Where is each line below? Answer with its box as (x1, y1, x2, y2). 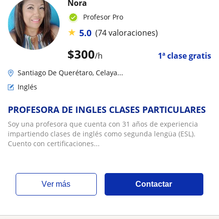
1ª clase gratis (158, 50, 211, 61)
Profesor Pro (83, 12, 123, 22)
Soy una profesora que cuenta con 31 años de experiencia (8, 119, 198, 129)
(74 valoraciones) (95, 27, 158, 39)
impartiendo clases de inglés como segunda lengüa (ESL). (8, 129, 196, 138)
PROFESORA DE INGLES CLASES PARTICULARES (8, 103, 206, 115)
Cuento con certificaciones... (8, 138, 100, 148)
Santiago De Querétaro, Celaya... (18, 67, 123, 77)
